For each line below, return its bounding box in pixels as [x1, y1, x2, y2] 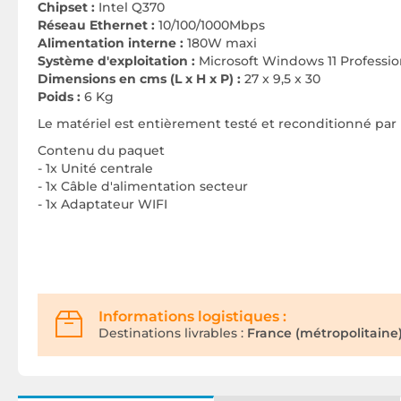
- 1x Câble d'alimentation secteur [38, 178, 248, 194]
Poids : [38, 89, 84, 105]
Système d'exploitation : [38, 53, 195, 69]
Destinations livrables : [98, 325, 243, 341]
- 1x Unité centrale [38, 160, 153, 176]
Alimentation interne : [38, 35, 183, 51]
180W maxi [183, 35, 257, 51]
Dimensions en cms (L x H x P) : [38, 71, 244, 87]
